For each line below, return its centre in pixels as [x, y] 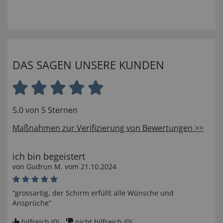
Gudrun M [44, 167]
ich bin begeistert [49, 157]
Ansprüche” [32, 203]
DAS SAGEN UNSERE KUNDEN [88, 65]
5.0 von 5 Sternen [45, 110]
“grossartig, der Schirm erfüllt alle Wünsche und [93, 193]
